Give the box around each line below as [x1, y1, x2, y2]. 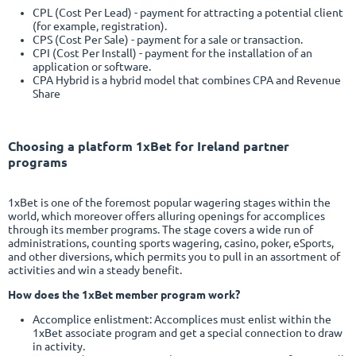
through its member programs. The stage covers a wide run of [8, 223, 313, 237]
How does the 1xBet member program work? [8, 288, 240, 302]
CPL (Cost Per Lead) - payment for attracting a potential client [32, 6, 343, 19]
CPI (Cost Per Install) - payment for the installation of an [32, 46, 312, 60]
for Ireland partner [172, 138, 289, 153]
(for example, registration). [32, 19, 167, 33]
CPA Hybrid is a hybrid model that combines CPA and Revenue [32, 73, 341, 87]
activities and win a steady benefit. [8, 264, 182, 277]
